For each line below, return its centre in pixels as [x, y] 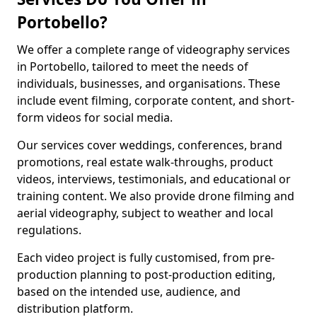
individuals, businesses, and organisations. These [149, 83]
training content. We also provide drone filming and [156, 196]
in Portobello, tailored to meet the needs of [133, 67]
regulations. [49, 230]
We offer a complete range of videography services [154, 50]
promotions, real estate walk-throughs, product [145, 162]
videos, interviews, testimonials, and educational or [154, 179]
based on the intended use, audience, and [129, 292]
